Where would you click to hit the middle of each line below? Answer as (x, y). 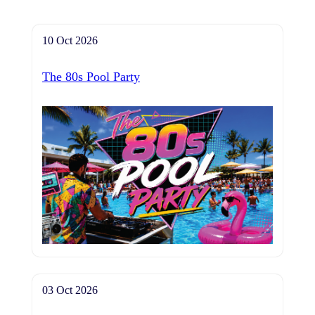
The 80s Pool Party (91, 76)
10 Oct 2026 (70, 40)
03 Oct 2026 (70, 290)
